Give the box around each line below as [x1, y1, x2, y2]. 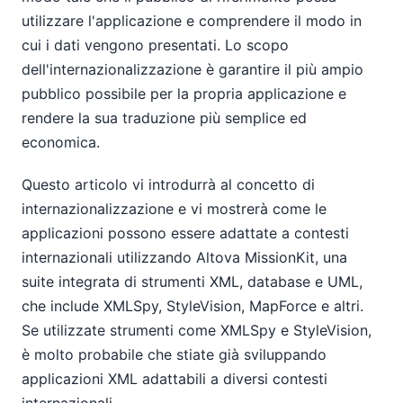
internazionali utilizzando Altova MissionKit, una [22, 247, 347, 266]
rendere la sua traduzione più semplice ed [22, 109, 307, 128]
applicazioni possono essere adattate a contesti [22, 223, 349, 242]
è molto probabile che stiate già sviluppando [22, 345, 327, 363]
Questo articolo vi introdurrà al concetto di [22, 175, 315, 193]
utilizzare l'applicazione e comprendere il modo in [22, 12, 362, 31]
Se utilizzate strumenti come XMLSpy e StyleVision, [22, 320, 372, 339]
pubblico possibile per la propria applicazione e [22, 85, 346, 103]
